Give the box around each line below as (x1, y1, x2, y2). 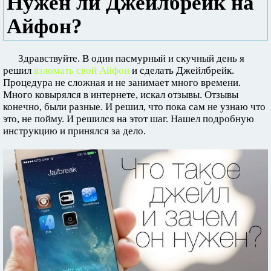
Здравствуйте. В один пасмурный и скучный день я (18, 53, 244, 64)
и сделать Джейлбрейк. (129, 65, 234, 76)
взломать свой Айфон (34, 65, 129, 76)
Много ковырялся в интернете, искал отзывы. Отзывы (3, 89, 238, 100)
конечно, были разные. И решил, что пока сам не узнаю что (3, 101, 266, 113)
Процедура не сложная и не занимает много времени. (3, 77, 241, 88)
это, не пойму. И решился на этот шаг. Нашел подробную (3, 113, 254, 125)
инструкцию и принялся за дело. (3, 125, 146, 137)
